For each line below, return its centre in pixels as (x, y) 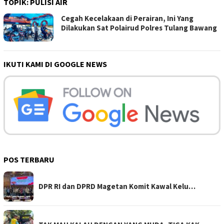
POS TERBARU (29, 159)
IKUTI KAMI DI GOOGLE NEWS (55, 64)
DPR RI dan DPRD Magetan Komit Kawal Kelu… (117, 186)
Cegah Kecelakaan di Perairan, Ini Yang (127, 18)
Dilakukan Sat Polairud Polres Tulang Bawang (139, 28)
